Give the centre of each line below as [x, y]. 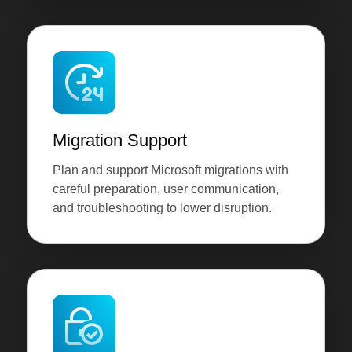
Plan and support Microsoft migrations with [170, 170]
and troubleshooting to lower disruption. [162, 208]
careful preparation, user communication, [165, 189]
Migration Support [119, 141]
